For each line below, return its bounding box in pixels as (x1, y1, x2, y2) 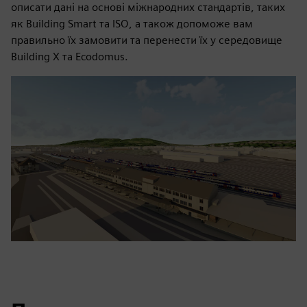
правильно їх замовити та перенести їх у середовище (11, 34, 282, 47)
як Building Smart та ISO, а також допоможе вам (11, 17, 253, 30)
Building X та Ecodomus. (11, 50, 128, 63)
